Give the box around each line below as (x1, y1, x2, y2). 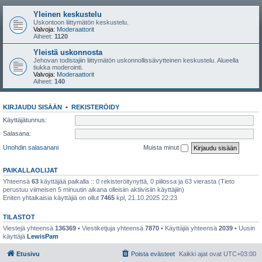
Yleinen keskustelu (33, 10, 102, 19)
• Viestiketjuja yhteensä (76, 224, 145, 232)
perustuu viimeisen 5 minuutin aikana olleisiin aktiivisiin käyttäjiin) (3, 185, 184, 193)
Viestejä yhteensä (3, 224, 55, 232)
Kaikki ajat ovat (179, 250, 223, 257)
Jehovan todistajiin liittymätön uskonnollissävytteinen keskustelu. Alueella (33, 57, 239, 64)
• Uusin (233, 224, 255, 232)
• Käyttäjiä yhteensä (159, 224, 219, 232)
